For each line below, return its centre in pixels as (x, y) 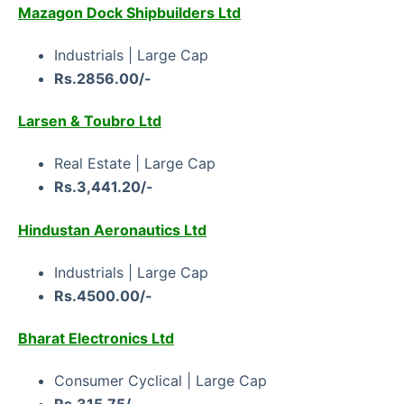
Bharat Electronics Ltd (96, 339)
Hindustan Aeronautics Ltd (112, 230)
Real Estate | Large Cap (135, 164)
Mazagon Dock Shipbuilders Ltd (129, 12)
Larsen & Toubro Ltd (90, 121)
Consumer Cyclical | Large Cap (161, 381)
